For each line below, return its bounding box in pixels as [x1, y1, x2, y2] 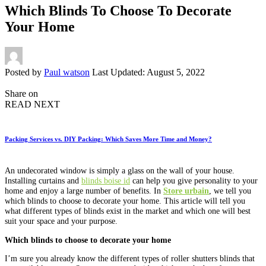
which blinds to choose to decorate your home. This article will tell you [5, 196, 245, 206]
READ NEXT [5, 99, 60, 109]
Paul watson [44, 66, 90, 77]
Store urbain [163, 186, 209, 196]
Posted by [5, 66, 42, 77]
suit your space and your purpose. [5, 216, 118, 226]
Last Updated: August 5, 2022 [92, 66, 205, 77]
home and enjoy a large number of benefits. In [5, 186, 163, 196]
